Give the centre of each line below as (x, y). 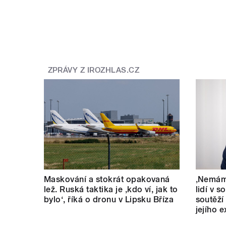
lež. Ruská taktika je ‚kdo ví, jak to (111, 189)
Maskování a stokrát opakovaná (107, 179)
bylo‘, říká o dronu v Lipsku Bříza (109, 199)
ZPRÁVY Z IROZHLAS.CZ (94, 70)
